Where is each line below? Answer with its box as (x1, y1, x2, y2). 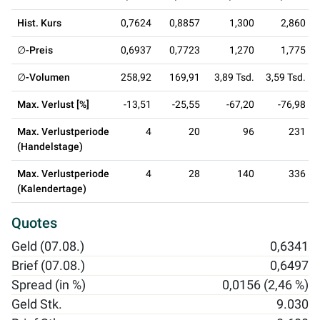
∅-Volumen (17, 71, 70, 84)
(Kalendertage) (17, 183, 86, 195)
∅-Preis (17, 44, 53, 56)
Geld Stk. (11, 297, 62, 312)
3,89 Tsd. (214, 71, 254, 84)
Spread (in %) (11, 278, 86, 293)
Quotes (11, 214, 57, 232)
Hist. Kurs (17, 17, 61, 29)
